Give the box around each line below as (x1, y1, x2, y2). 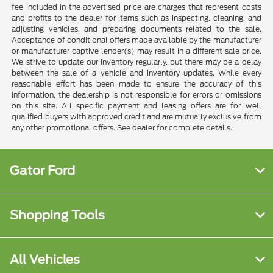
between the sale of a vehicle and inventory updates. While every (12, 68, 261, 78)
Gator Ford (10, 163, 75, 179)
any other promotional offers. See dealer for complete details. (12, 123, 233, 133)
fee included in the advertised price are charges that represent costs (12, 2, 261, 12)
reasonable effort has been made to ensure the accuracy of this (12, 79, 261, 89)
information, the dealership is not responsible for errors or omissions (12, 90, 261, 100)
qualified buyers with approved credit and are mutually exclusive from (12, 112, 261, 122)
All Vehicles (10, 252, 80, 268)
